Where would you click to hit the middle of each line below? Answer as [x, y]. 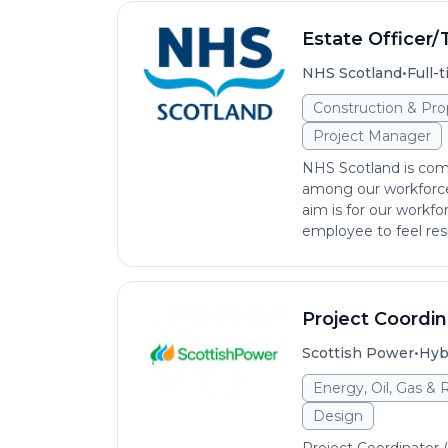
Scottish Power [358, 353]
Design [338, 416]
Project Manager [372, 136]
